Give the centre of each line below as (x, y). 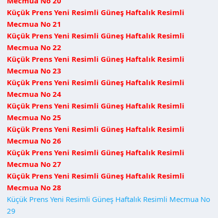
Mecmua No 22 (34, 47)
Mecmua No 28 (34, 187)
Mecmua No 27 (34, 164)
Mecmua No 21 (34, 24)
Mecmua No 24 (34, 94)
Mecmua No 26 (34, 140)
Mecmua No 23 (34, 70)
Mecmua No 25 (34, 117)
